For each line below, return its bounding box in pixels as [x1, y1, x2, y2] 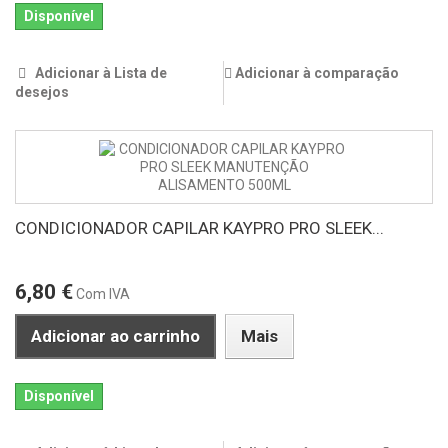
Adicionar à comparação [235, 65, 399, 82]
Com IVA [76, 286, 130, 303]
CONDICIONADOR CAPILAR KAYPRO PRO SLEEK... [15, 218, 384, 239]
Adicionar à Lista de [32, 65, 167, 82]
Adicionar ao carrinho [31, 326, 200, 347]
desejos [15, 84, 69, 101]
